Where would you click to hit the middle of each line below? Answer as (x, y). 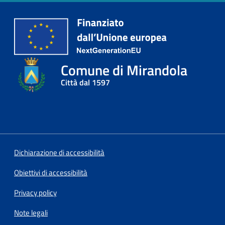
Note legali (31, 212)
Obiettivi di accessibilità (51, 172)
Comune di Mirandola (124, 70)
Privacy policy (35, 192)
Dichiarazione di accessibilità (59, 152)
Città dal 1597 (86, 82)
